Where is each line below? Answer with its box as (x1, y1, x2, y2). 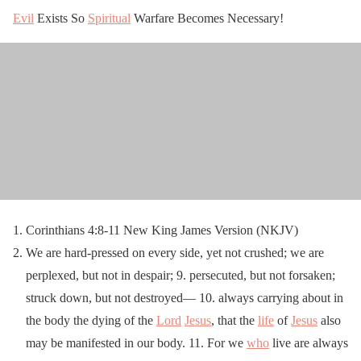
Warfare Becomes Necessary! (131, 10, 284, 25)
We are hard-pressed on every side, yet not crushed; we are (26, 245, 324, 259)
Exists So (34, 10, 88, 25)
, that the (211, 313, 258, 327)
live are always (269, 335, 348, 350)
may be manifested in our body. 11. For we (26, 335, 247, 350)
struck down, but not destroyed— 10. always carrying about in (26, 290, 343, 305)
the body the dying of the (26, 313, 156, 327)
